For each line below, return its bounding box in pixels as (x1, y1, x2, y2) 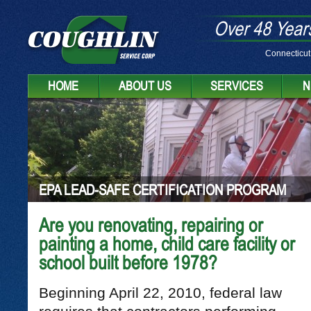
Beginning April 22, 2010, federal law (38, 285, 286, 301)
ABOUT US (119, 78, 171, 93)
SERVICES (210, 78, 263, 93)
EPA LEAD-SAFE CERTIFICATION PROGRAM (38, 181, 286, 198)
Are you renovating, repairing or (38, 214, 263, 237)
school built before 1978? (38, 251, 217, 274)
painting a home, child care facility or (38, 233, 295, 255)
